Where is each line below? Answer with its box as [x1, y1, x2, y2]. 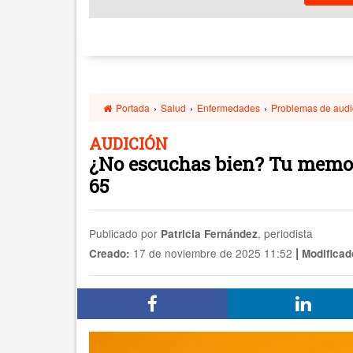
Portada [113, 101, 150, 114]
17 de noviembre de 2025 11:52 [130, 245, 292, 261]
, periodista [258, 225, 313, 241]
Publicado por [89, 225, 161, 241]
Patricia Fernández [161, 226, 258, 241]
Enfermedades [197, 101, 261, 114]
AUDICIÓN [89, 133, 168, 154]
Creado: [89, 246, 130, 261]
